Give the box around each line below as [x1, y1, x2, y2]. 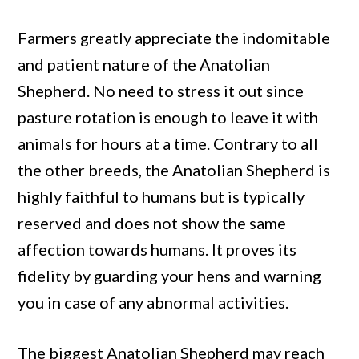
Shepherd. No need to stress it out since [18, 81, 305, 101]
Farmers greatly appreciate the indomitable [18, 28, 331, 48]
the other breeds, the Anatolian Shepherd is [18, 160, 331, 180]
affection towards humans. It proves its [18, 240, 297, 260]
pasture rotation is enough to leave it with [18, 107, 319, 127]
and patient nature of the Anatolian [18, 54, 271, 75]
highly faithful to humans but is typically [18, 187, 305, 207]
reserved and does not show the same [18, 213, 287, 233]
